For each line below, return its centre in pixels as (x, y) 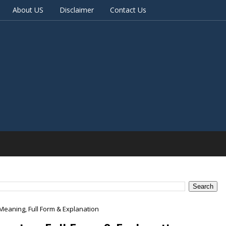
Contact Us (128, 10)
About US (28, 10)
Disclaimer (77, 10)
